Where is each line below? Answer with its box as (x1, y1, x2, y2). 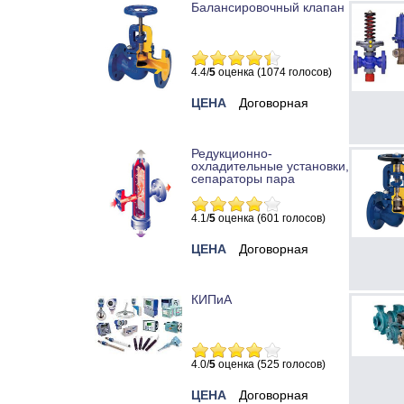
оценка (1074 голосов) (216, 66, 332, 79)
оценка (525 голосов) (216, 358, 326, 372)
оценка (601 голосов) (216, 212, 326, 225)
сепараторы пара (191, 171, 295, 187)
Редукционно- (191, 146, 272, 161)
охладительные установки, (191, 159, 349, 174)
